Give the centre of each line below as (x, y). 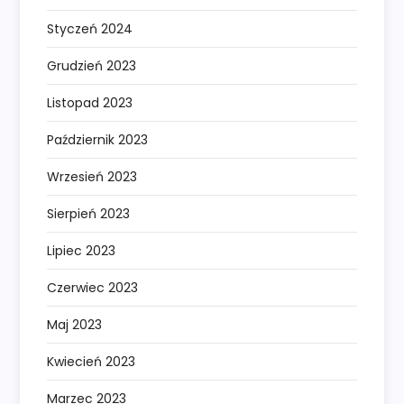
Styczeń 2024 (90, 29)
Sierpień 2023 (89, 214)
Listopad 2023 (90, 103)
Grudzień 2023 (92, 66)
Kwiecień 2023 (92, 362)
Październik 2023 (98, 140)
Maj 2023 (75, 325)
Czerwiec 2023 (93, 288)
